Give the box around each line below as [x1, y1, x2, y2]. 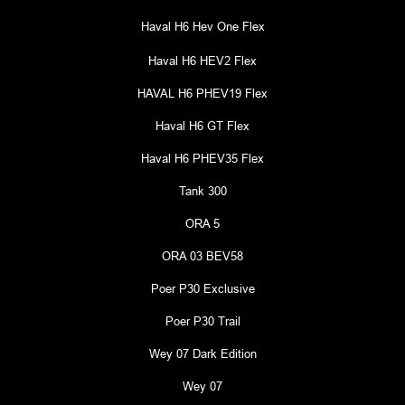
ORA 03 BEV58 [162, 249, 243, 263]
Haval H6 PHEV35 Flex [141, 151, 264, 165]
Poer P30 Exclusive [150, 281, 255, 296]
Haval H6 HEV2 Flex [148, 53, 257, 68]
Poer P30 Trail [165, 314, 240, 328]
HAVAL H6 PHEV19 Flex [137, 86, 268, 100]
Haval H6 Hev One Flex [140, 19, 265, 33]
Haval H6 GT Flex [155, 118, 250, 133]
